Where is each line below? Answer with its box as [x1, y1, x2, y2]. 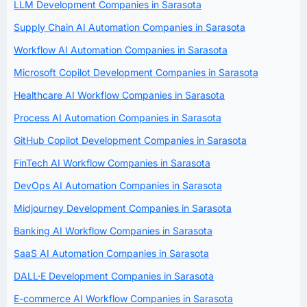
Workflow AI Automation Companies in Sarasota [14, 43, 228, 56]
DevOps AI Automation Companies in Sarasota [14, 179, 222, 191]
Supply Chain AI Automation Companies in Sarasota [14, 21, 245, 33]
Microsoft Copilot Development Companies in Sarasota [14, 66, 258, 78]
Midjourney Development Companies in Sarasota [14, 201, 232, 214]
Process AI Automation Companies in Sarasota [14, 111, 221, 123]
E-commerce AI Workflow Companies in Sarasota [14, 292, 233, 304]
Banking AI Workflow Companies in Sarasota [14, 224, 212, 236]
